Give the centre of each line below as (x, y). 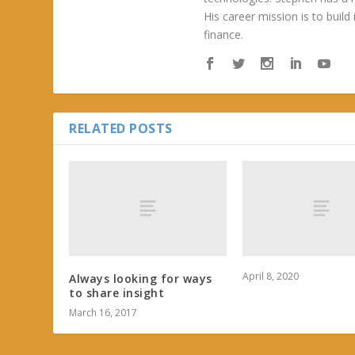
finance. (224, 35)
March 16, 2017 (103, 312)
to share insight (117, 292)
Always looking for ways (141, 278)
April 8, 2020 (271, 276)
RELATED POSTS (121, 129)
